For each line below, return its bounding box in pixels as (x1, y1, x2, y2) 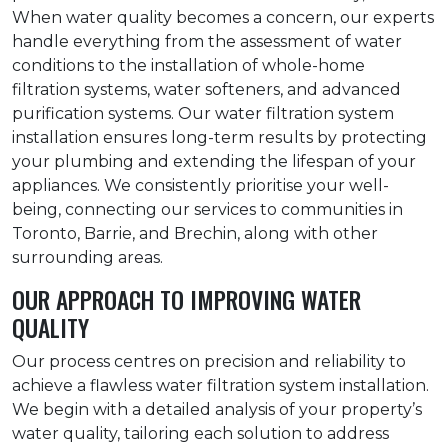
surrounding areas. (12, 248, 163, 268)
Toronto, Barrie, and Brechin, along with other (12, 224, 378, 244)
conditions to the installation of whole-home (12, 56, 365, 76)
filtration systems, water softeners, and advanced (12, 80, 401, 100)
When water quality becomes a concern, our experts (12, 8, 434, 28)
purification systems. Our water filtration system (12, 104, 394, 124)
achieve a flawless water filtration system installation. (12, 376, 429, 396)
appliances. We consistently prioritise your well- (12, 176, 389, 196)
